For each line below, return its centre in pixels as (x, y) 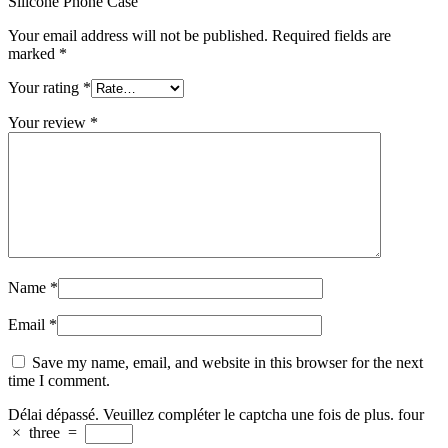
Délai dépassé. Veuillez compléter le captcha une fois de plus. (201, 414)
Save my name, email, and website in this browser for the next (227, 362)
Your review (49, 122)
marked (33, 53)
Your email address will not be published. (138, 35)
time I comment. (59, 380)
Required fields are (331, 35)
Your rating (45, 87)
